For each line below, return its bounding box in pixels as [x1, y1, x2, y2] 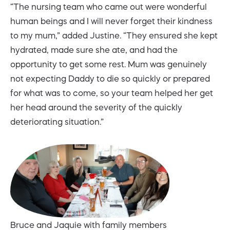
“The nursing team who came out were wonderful [10, 2, 207, 11]
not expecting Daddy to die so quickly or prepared [10, 74, 210, 83]
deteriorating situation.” [10, 117, 104, 126]
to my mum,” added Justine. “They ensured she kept [10, 31, 218, 40]
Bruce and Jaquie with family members [10, 220, 167, 229]
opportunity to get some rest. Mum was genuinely [10, 60, 207, 68]
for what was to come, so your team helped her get [10, 88, 213, 97]
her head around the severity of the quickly [10, 103, 182, 111]
